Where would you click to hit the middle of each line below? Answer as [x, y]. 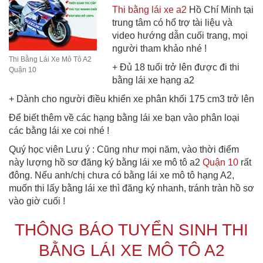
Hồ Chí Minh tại [220, 9]
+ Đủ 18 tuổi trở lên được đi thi [176, 67]
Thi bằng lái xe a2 [149, 9]
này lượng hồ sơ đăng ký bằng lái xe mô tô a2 [106, 162]
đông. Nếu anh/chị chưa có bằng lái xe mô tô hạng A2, [122, 175]
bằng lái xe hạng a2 [153, 80]
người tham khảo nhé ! [159, 48]
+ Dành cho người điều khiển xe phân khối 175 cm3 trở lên [131, 99]
